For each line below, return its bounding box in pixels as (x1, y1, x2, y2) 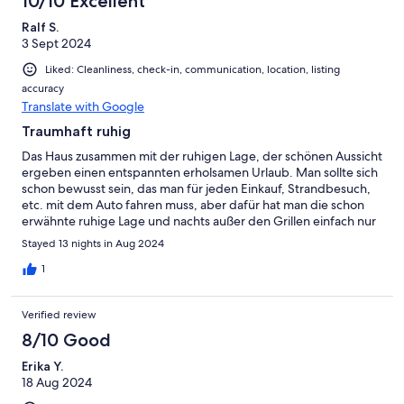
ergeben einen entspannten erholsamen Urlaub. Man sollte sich (22, 163, 378, 180)
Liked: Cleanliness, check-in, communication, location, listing (45, 61, 340, 77)
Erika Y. (22, 357, 63, 374)
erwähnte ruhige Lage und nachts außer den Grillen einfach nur (22, 212, 376, 229)
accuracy (22, 80, 64, 96)
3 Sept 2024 (22, 34, 91, 51)
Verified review (22, 307, 96, 322)
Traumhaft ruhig (22, 122, 131, 140)
